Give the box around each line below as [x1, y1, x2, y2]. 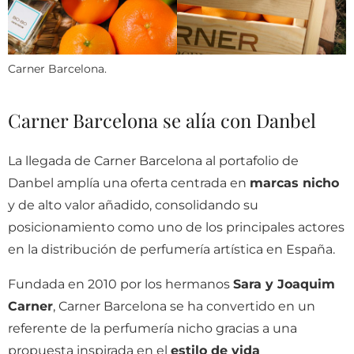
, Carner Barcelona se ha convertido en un [53, 299, 315, 314]
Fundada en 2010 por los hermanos [8, 277, 233, 292]
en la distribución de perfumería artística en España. [8, 242, 335, 257]
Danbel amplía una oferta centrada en [8, 175, 250, 190]
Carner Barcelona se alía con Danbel [8, 107, 316, 133]
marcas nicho [250, 175, 339, 190]
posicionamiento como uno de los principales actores [8, 220, 345, 235]
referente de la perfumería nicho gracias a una [8, 321, 297, 336]
